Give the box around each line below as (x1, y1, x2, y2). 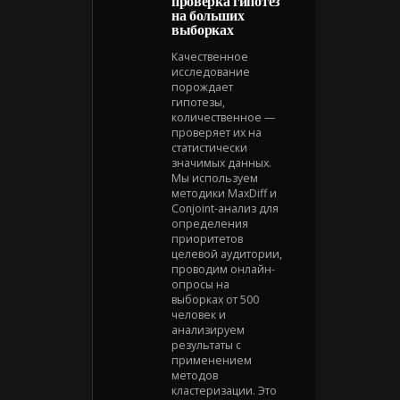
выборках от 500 (171, 291, 259, 307)
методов (171, 367, 218, 383)
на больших (171, 7, 245, 23)
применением (171, 352, 252, 368)
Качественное (171, 48, 248, 64)
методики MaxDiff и (171, 185, 277, 201)
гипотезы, (171, 94, 225, 110)
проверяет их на (171, 124, 262, 140)
